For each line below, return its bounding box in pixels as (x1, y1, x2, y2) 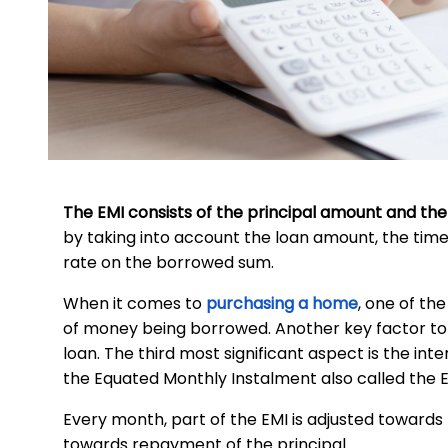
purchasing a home (206, 292, 358, 316)
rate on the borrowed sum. (63, 251, 274, 275)
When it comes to (63, 292, 206, 316)
